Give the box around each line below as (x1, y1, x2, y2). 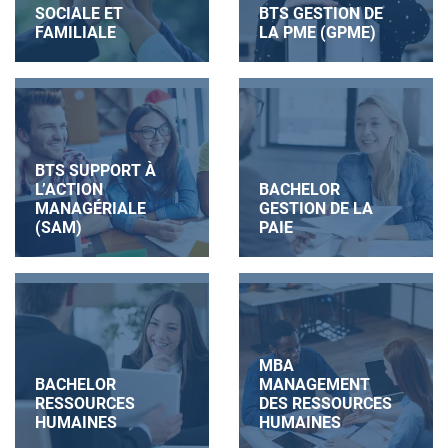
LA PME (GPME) (259, 23, 376, 43)
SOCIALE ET (35, 4, 123, 24)
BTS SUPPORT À (35, 160, 156, 180)
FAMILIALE (35, 23, 116, 43)
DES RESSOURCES (259, 393, 392, 413)
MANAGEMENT (259, 374, 370, 394)
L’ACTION (35, 179, 103, 199)
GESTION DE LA (259, 198, 373, 218)
